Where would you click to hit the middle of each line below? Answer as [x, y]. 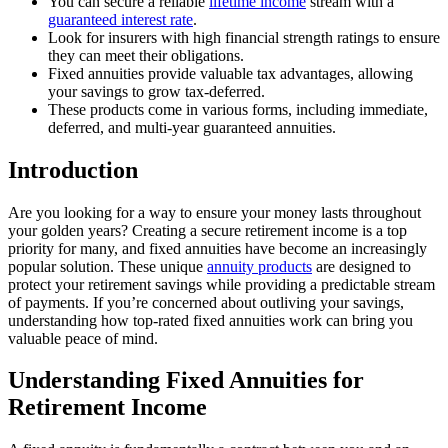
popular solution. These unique [107, 266]
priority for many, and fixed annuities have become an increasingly [217, 248]
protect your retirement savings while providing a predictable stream [221, 284]
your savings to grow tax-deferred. [156, 91]
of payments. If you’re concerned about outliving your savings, [206, 302]
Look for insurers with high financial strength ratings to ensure [244, 37]
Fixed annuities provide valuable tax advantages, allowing [230, 73]
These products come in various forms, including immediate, [238, 109]
